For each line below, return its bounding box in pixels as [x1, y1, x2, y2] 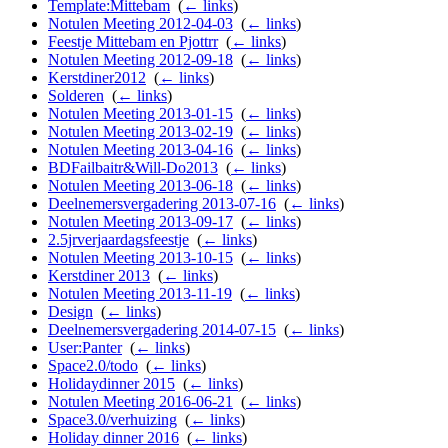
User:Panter [48, 339, 122, 357]
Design [48, 303, 93, 321]
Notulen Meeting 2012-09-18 [48, 51, 233, 69]
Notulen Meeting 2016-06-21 [48, 393, 233, 411]
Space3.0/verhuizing [48, 411, 177, 429]
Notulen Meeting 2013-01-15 [48, 105, 233, 123]
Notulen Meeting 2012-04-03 [48, 15, 233, 33]
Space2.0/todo [48, 357, 138, 375]
